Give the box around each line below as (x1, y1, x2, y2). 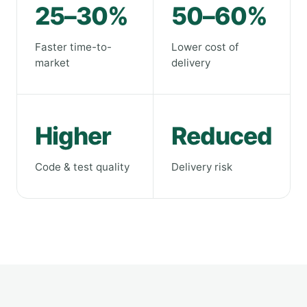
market (35, 56, 70, 69)
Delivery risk (171, 160, 233, 173)
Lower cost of (171, 40, 239, 53)
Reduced (171, 121, 272, 151)
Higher (35, 121, 111, 151)
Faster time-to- (35, 40, 112, 53)
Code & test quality (35, 160, 130, 173)
